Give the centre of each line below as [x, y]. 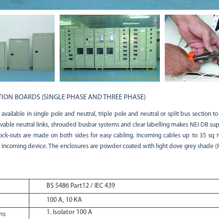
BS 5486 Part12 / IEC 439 [80, 186]
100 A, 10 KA [64, 200]
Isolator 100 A [72, 212]
